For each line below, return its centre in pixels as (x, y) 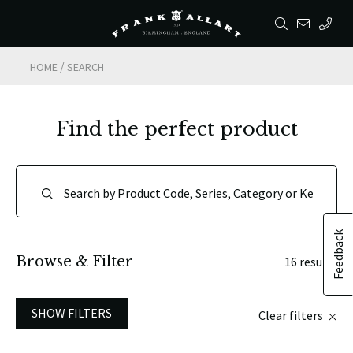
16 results (311, 262)
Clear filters (292, 315)
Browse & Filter (74, 262)
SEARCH (86, 67)
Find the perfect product (176, 129)
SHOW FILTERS (72, 313)
